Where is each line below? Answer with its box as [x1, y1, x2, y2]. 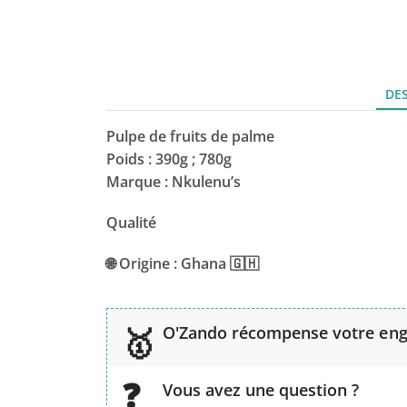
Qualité [106, 213, 156, 233]
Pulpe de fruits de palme [106, 126, 274, 147]
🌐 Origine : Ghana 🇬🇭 [106, 253, 259, 274]
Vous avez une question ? [162, 379, 360, 402]
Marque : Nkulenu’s [106, 172, 241, 193]
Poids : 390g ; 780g [106, 149, 232, 170]
